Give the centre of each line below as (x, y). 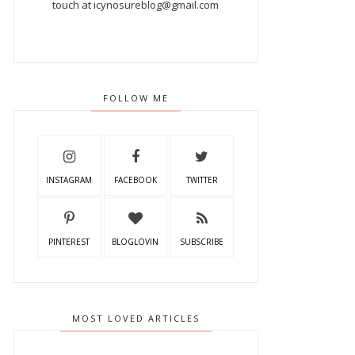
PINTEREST (69, 241)
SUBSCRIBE (202, 241)
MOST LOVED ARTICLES (136, 318)
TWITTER (202, 179)
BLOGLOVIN (136, 241)
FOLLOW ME (136, 97)
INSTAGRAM (69, 179)
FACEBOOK (135, 179)
